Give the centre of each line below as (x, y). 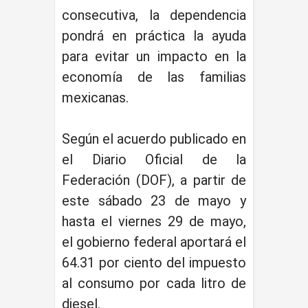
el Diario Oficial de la (154, 159)
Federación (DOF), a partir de (154, 180)
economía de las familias (154, 77)
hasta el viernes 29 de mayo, (154, 221)
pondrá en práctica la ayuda (154, 35)
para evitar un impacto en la (154, 56)
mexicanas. (95, 97)
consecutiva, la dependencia (154, 15)
